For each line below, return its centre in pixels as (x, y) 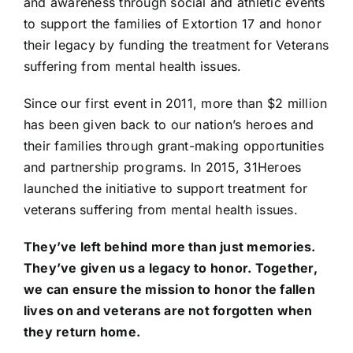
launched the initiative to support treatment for (165, 188)
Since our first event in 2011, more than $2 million (175, 103)
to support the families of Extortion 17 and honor (172, 24)
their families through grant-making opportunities (173, 146)
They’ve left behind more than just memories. (169, 247)
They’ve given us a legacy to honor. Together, (170, 268)
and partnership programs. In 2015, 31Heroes (162, 167)
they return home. (82, 332)
